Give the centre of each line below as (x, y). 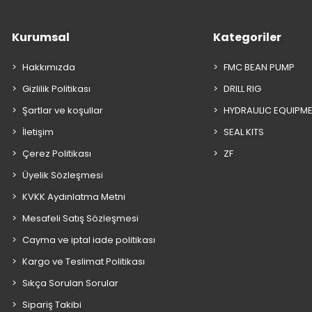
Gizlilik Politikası (57, 89)
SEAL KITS (244, 132)
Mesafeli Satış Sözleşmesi (81, 218)
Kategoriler (248, 37)
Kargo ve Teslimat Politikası (84, 262)
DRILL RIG (243, 89)
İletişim (38, 132)
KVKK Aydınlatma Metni (74, 197)
